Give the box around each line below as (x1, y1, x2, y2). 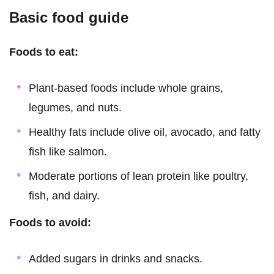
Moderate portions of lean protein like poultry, (29, 169, 248, 182)
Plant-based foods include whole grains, (29, 81, 223, 94)
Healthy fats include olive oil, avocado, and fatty (29, 125, 261, 138)
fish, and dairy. (29, 189, 100, 202)
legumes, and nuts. (29, 101, 122, 114)
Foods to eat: (9, 45, 78, 58)
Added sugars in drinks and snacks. (29, 252, 202, 265)
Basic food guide (9, 9, 128, 26)
